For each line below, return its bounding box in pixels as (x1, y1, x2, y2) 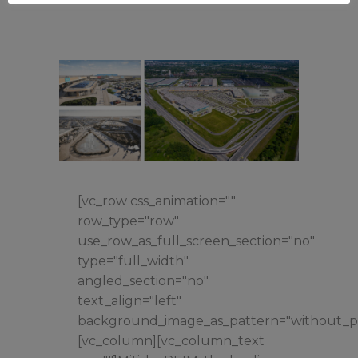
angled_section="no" (78, 273, 209, 289)
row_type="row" (78, 213, 179, 229)
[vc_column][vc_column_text (78, 333, 265, 349)
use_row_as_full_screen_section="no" (78, 233, 315, 249)
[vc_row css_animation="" (78, 193, 236, 209)
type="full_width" (78, 253, 189, 269)
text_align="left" (78, 293, 181, 309)
